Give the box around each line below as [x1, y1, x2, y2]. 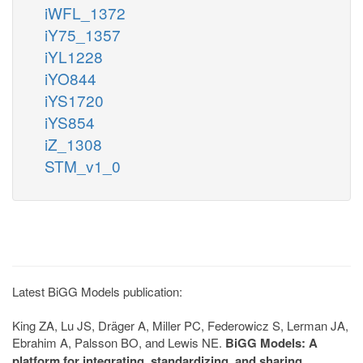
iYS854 [45, 110, 95, 133]
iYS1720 [45, 88, 104, 111]
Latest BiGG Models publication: [12, 282, 182, 300]
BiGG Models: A [225, 333, 318, 352]
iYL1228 [45, 45, 103, 67]
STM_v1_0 [45, 154, 121, 177]
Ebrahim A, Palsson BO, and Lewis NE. [12, 333, 225, 351]
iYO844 [45, 66, 96, 89]
